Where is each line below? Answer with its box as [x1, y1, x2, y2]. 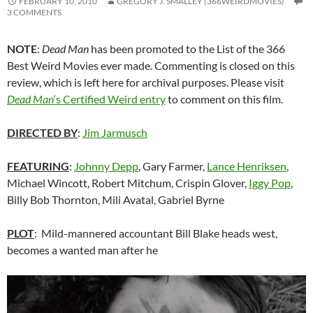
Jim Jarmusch [82, 126, 147, 140]
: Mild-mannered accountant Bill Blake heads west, [34, 226, 277, 240]
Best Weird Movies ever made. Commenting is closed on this [7, 59, 295, 73]
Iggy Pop [249, 176, 291, 190]
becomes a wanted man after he [7, 243, 158, 257]
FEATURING [7, 159, 69, 173]
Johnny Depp [74, 159, 138, 173]
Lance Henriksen [207, 159, 286, 173]
